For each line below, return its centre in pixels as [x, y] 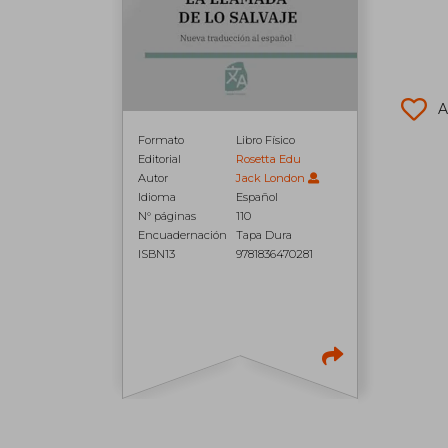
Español [257, 197]
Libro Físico [266, 140]
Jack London [271, 178]
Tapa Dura [264, 235]
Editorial [159, 159]
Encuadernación [182, 235]
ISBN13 [156, 254]
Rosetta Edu [269, 159]
